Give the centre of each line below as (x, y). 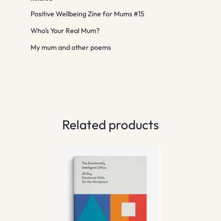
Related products (110, 124)
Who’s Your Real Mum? (65, 30)
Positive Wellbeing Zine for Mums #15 (88, 14)
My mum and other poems (71, 47)
